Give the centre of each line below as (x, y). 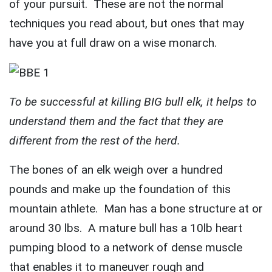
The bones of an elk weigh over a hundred (116, 169)
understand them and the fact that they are (116, 121)
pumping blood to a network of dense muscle (126, 247)
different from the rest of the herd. (95, 140)
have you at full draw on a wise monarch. (113, 43)
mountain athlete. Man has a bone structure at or (136, 208)
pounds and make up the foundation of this (120, 189)
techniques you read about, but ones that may (127, 23)
